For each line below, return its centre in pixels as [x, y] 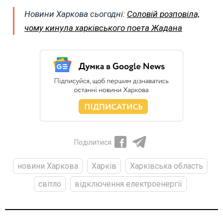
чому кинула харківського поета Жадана [103, 28]
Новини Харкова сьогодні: [76, 14]
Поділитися [93, 142]
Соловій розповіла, [163, 14]
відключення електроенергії [128, 184]
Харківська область [167, 166]
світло [50, 184]
